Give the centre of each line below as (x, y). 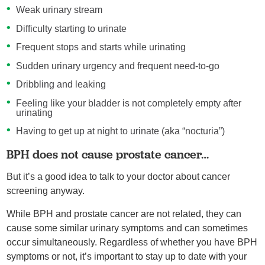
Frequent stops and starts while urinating (102, 47)
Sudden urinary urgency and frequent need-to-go (119, 66)
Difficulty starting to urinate (72, 28)
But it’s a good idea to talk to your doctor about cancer (119, 176)
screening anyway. (48, 190)
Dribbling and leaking (62, 85)
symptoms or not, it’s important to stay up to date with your (127, 257)
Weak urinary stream (60, 10)
